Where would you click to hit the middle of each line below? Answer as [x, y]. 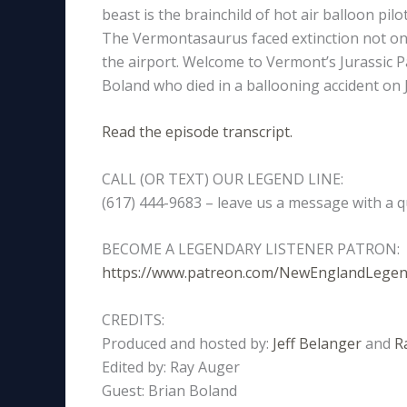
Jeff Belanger [317, 343]
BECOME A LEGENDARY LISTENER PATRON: [251, 249]
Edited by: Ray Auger [171, 367]
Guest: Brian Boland [169, 390]
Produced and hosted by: [187, 343]
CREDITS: [133, 319]
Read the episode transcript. [197, 132]
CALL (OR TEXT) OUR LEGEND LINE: [223, 179]
